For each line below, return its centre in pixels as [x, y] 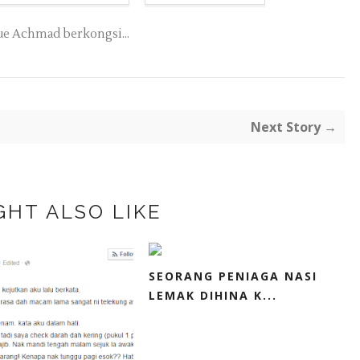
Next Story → [294, 127]
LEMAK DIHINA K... [213, 295]
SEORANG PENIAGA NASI [233, 276]
